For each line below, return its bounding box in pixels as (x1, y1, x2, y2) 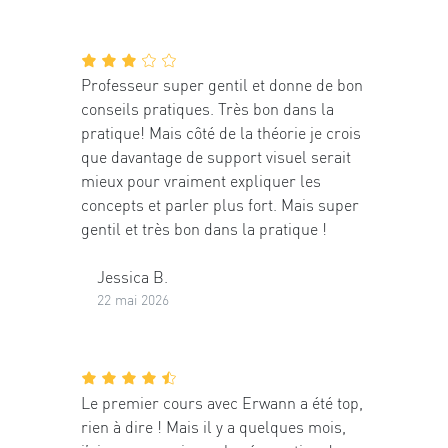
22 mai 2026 (97, 290, 169, 309)
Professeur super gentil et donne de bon (81, 74, 363, 96)
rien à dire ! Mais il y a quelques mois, (81, 415, 346, 437)
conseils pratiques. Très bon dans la (81, 98, 334, 120)
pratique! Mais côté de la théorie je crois (81, 122, 361, 144)
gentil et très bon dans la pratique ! (81, 218, 327, 240)
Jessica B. (97, 266, 168, 288)
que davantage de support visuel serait (81, 146, 351, 168)
